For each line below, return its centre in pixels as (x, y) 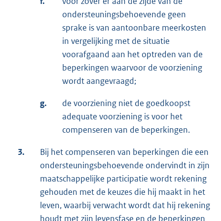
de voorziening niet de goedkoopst (126, 103)
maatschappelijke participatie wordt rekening (123, 178)
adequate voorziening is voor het (122, 116)
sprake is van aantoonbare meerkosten (134, 27)
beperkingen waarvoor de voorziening (132, 67)
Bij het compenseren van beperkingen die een (124, 152)
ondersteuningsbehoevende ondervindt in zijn (125, 165)
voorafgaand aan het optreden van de (132, 54)
